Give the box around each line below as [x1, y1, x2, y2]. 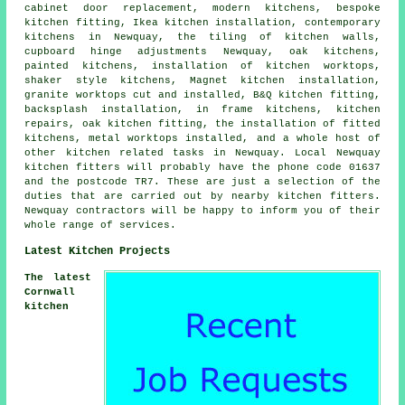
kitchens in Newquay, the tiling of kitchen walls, [24, 31, 381, 42]
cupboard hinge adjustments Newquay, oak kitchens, [24, 45, 381, 57]
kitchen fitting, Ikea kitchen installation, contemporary [24, 16, 381, 28]
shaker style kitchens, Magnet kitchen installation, [24, 74, 381, 86]
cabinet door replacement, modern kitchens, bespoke [24, 2, 381, 14]
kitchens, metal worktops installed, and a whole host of [24, 132, 381, 144]
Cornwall [24, 286, 76, 297]
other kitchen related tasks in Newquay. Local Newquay [24, 146, 381, 158]
